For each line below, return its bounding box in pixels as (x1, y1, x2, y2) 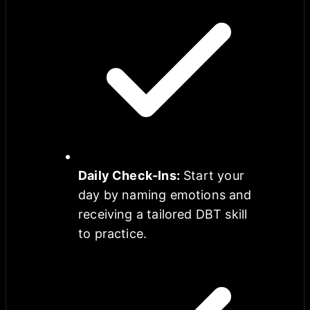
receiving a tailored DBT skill (78, 206, 248, 221)
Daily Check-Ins (78, 167, 176, 183)
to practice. (78, 226, 147, 241)
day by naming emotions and (78, 187, 252, 202)
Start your (183, 167, 244, 183)
